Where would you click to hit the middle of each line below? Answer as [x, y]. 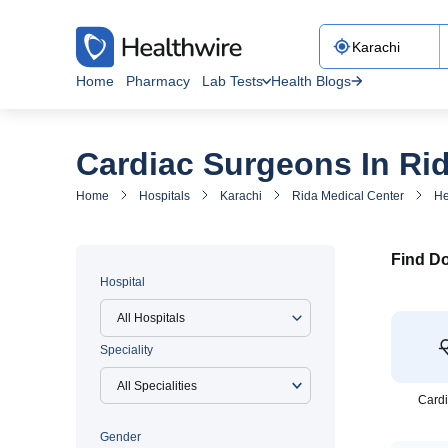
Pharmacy [158, 81]
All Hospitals [151, 318]
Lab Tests [232, 81]
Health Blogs [311, 81]
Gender [120, 437]
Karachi [241, 196]
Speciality [126, 350]
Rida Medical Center [348, 196]
